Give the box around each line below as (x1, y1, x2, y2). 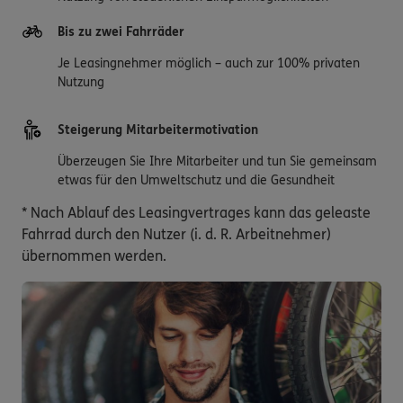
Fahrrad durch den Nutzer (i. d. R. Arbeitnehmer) (22, 225, 331, 243)
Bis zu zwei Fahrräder (58, 23, 184, 40)
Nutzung (58, 74, 104, 90)
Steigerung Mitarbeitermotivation (58, 121, 258, 138)
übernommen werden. (22, 246, 166, 264)
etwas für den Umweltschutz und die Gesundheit (58, 172, 335, 188)
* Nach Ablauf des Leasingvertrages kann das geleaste (22, 203, 371, 221)
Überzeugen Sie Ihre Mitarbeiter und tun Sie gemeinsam (58, 153, 377, 169)
